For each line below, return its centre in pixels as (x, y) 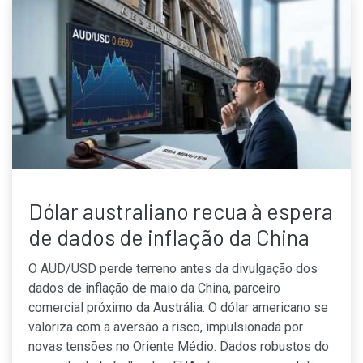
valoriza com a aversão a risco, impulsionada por (166, 327)
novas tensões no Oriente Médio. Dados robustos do (179, 346)
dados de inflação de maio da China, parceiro (154, 288)
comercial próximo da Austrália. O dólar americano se (178, 307)
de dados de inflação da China (169, 236)
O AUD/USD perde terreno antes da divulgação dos (173, 268)
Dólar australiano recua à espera (181, 210)
